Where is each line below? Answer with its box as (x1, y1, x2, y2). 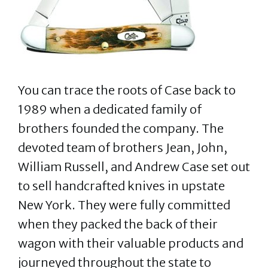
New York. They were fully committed (18, 197, 230, 212)
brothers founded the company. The (18, 121, 224, 136)
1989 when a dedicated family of (18, 102, 202, 117)
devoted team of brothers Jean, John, (18, 140, 227, 155)
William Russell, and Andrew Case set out (18, 159, 250, 174)
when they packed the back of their (18, 217, 218, 232)
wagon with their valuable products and (18, 236, 243, 251)
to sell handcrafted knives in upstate (18, 178, 225, 193)
